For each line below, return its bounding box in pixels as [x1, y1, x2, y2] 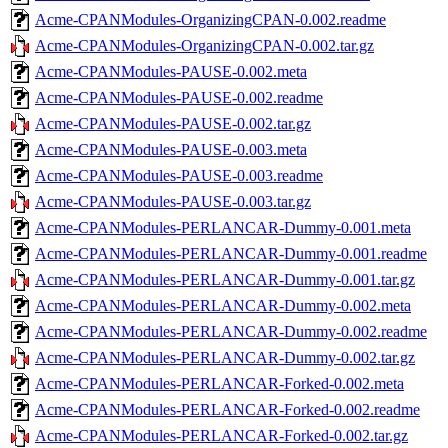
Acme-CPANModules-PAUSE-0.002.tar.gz [35, 114, 311, 132]
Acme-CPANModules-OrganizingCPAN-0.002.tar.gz [35, 36, 374, 54]
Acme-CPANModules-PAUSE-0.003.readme [35, 166, 323, 184]
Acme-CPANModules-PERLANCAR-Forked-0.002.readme [35, 400, 420, 418]
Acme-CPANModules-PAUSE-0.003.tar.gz [35, 192, 311, 210]
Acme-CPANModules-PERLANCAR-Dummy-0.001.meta [35, 218, 411, 236]
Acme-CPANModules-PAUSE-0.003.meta [35, 140, 307, 158]
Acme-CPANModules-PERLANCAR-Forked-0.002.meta [35, 374, 404, 392]
